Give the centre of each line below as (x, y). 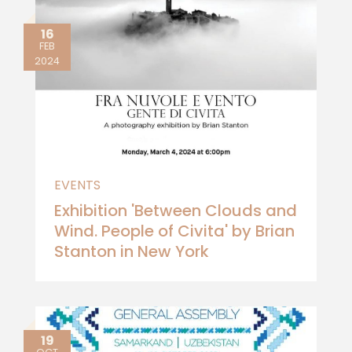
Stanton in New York (132, 251)
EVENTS (77, 185)
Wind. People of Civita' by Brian (174, 231)
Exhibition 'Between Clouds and (176, 211)
